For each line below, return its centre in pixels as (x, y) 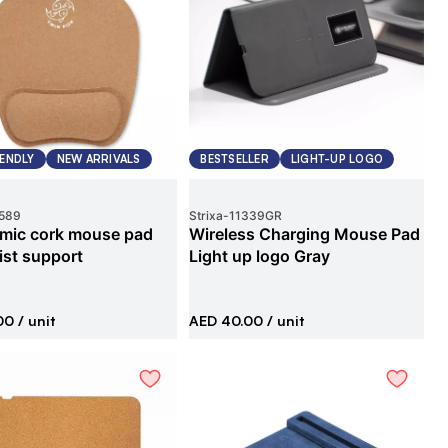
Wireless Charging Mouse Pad (305, 234)
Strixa (206, 215)
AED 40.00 (226, 320)
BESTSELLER (234, 159)
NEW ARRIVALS (98, 159)
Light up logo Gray (260, 256)
